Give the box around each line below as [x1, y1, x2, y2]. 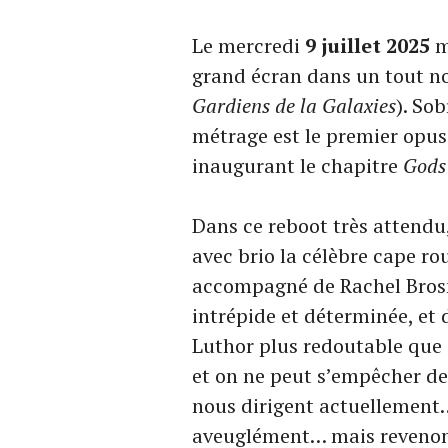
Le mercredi [192, 32, 305, 59]
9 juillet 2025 [305, 32, 430, 59]
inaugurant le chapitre [192, 152, 403, 179]
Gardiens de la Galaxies [192, 92, 396, 119]
